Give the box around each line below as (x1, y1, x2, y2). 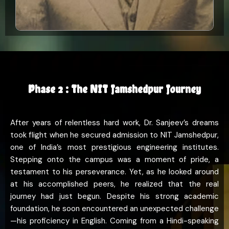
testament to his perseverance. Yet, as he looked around (10, 167, 219, 177)
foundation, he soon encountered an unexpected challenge (10, 203, 219, 214)
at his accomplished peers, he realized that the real (10, 179, 219, 190)
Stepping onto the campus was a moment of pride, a (10, 154, 219, 165)
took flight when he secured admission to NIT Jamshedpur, (10, 130, 219, 141)
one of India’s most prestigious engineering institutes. (10, 142, 219, 153)
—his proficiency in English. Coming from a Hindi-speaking (10, 216, 219, 226)
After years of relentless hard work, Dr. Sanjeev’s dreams (10, 118, 219, 128)
